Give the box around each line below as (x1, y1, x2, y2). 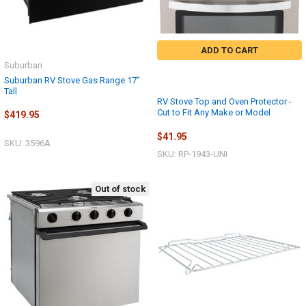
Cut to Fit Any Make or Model (157, 107, 270, 118)
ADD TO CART (201, 44, 258, 55)
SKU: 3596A (4, 137, 51, 148)
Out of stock (95, 183, 145, 194)
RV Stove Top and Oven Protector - (157, 96, 292, 107)
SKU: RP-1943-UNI (157, 148, 227, 159)
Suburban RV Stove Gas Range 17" (4, 74, 140, 85)
